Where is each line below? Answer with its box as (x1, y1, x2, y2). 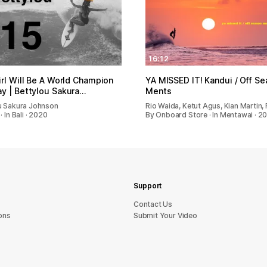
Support (133, 181, 162, 190)
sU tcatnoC (133, 200, 173, 209)
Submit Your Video (133, 211, 197, 220)
